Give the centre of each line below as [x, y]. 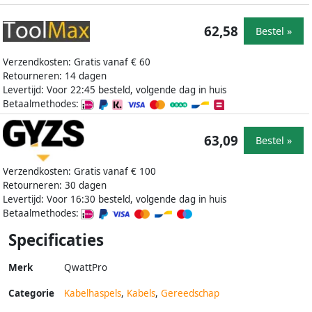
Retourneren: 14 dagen [55, 76]
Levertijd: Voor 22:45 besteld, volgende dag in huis [115, 89]
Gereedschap [190, 293]
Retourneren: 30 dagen [55, 185]
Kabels [141, 293]
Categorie [31, 293]
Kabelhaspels [93, 293]
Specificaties [56, 240]
